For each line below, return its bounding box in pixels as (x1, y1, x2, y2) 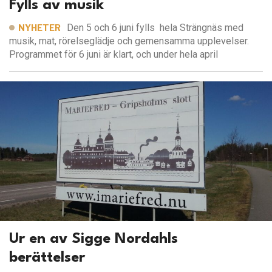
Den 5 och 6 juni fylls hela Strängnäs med (67, 22, 244, 34)
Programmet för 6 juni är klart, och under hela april (9, 49, 218, 61)
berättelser (9, 250, 85, 265)
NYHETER (18, 22, 61, 33)
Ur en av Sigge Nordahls (9, 231, 178, 246)
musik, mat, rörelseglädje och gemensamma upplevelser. (9, 35, 249, 47)
